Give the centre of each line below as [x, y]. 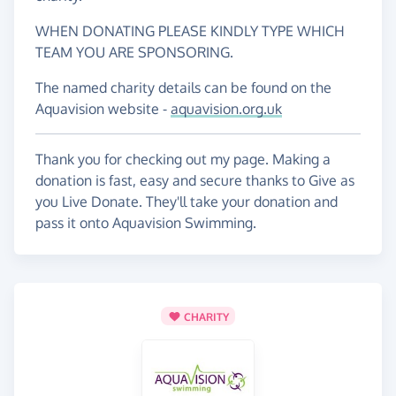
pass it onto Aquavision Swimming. [146, 223]
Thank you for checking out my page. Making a [183, 160]
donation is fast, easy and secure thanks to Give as [195, 181]
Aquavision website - [103, 109]
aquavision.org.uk [226, 109]
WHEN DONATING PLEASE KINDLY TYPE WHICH [190, 31]
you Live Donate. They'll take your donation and [187, 202]
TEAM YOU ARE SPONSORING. [134, 53]
